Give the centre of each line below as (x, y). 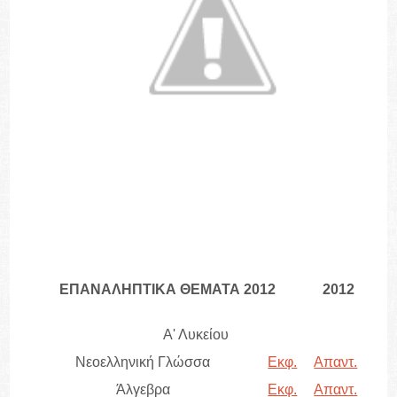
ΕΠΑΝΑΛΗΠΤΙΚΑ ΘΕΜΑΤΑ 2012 (168, 290)
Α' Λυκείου (196, 335)
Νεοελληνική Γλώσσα (143, 362)
